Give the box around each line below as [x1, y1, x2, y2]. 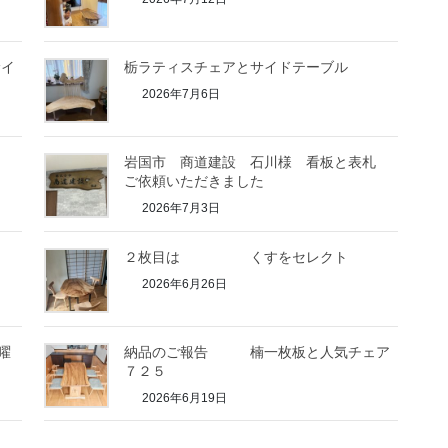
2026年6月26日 [139, 276, 228, 291]
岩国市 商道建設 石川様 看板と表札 [124, 154, 391, 171]
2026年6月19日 [139, 390, 228, 405]
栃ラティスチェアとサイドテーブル [124, 59, 349, 76]
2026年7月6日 [139, 87, 221, 102]
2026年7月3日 [139, 201, 221, 216]
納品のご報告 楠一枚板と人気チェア [124, 343, 391, 360]
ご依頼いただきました [124, 173, 265, 190]
